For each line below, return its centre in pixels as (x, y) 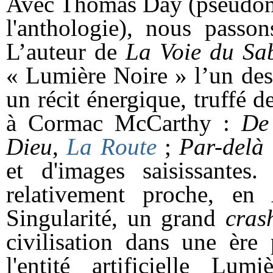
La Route (112, 147)
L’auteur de (66, 52)
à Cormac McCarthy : (124, 123)
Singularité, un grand (116, 218)
